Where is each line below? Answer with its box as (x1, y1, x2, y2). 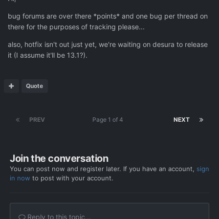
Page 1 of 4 (92, 115, 126, 123)
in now (10, 174, 30, 182)
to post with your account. (30, 174, 113, 182)
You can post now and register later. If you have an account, (10, 164, 197, 173)
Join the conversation (10, 152, 109, 164)
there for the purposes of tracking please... (8, 22, 145, 31)
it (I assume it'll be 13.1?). (8, 50, 88, 59)
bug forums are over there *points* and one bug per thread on (8, 11, 208, 20)
